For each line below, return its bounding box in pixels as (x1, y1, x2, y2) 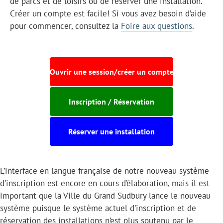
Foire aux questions (121, 20, 192, 31)
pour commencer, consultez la (10, 20, 121, 31)
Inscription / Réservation (69, 96, 154, 107)
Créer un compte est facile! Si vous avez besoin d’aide (10, 7, 206, 19)
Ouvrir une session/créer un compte (49, 66, 174, 77)
